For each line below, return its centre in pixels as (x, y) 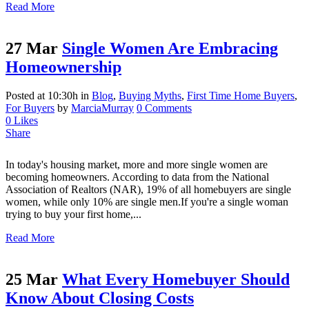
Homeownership (63, 67)
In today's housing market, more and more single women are (137, 165)
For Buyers (30, 108)
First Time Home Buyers (241, 96)
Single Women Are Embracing (170, 48)
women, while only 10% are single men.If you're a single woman (147, 202)
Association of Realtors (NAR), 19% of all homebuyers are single (148, 190)
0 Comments (164, 108)
